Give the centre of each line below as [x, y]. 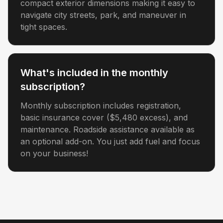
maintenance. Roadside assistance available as [108, 129]
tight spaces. [44, 27]
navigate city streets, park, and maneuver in [103, 15]
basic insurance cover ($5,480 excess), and [104, 117]
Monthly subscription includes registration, [101, 106]
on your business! [54, 153]
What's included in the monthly [94, 73]
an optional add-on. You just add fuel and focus [110, 141]
